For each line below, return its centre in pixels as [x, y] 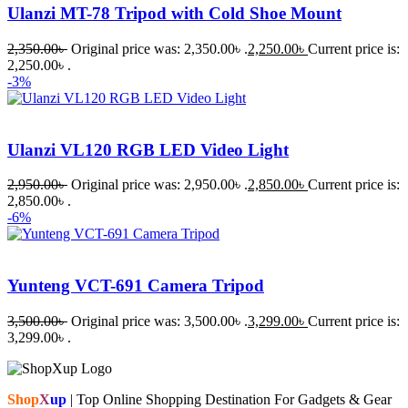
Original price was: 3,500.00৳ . [159, 321]
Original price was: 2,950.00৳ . [159, 185]
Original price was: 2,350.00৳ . [159, 49]
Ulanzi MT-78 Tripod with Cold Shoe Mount [174, 14]
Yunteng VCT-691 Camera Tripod [136, 286]
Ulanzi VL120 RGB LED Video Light [148, 149]
